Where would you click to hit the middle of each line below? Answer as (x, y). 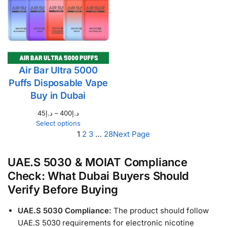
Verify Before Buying (63, 189)
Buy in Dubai (58, 95)
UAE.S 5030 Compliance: (66, 210)
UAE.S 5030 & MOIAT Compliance (98, 162)
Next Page (131, 134)
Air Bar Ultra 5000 (58, 70)
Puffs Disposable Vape (58, 82)
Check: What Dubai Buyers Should (99, 176)
